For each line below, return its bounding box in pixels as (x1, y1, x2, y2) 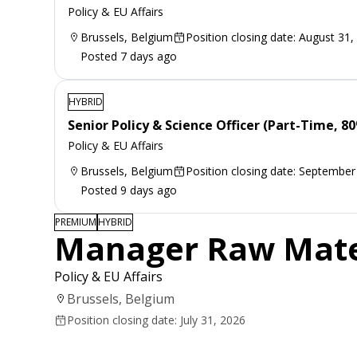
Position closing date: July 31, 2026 (67, 312, 245, 328)
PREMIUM (55, 214, 96, 229)
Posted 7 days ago (80, 48, 177, 64)
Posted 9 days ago (80, 182, 177, 198)
